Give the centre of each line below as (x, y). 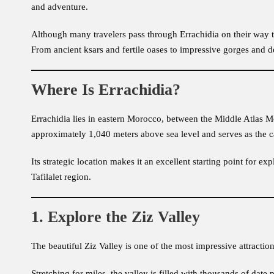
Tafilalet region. (61, 177)
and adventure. (60, 7)
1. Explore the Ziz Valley (116, 217)
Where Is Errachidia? (106, 90)
